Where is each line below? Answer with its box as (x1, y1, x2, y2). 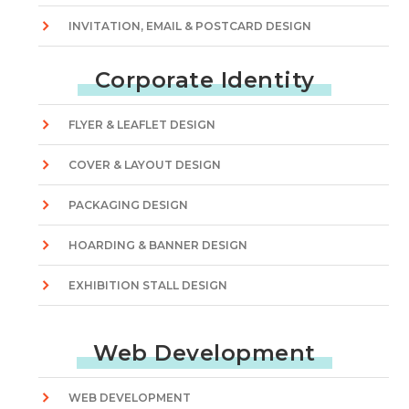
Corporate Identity (94, 67, 315, 93)
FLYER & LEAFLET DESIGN (68, 118, 216, 131)
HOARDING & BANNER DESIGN (68, 238, 248, 252)
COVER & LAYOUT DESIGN (68, 158, 222, 172)
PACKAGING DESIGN (68, 198, 189, 212)
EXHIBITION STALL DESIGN (68, 278, 228, 292)
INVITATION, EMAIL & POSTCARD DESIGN (68, 19, 312, 33)
